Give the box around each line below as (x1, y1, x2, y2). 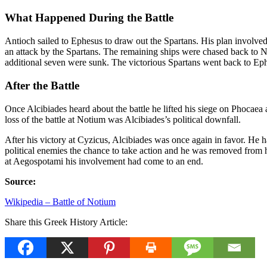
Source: (5, 176, 36, 187)
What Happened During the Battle (5, 11, 173, 24)
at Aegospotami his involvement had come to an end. (5, 156, 203, 166)
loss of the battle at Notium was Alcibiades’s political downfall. (5, 114, 241, 125)
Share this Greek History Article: (5, 216, 128, 227)
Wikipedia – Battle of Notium (5, 196, 116, 207)
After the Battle (5, 79, 79, 92)
